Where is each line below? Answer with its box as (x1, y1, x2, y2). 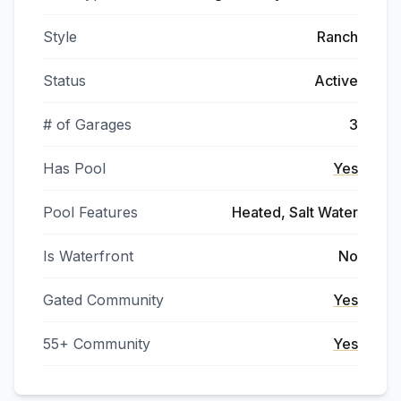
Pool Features (43, 203, 138, 221)
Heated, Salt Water (232, 203, 358, 221)
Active (314, 72, 358, 90)
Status (43, 72, 86, 90)
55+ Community (43, 335, 150, 353)
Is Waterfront (43, 247, 133, 265)
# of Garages (43, 115, 132, 133)
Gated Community (43, 291, 164, 309)
